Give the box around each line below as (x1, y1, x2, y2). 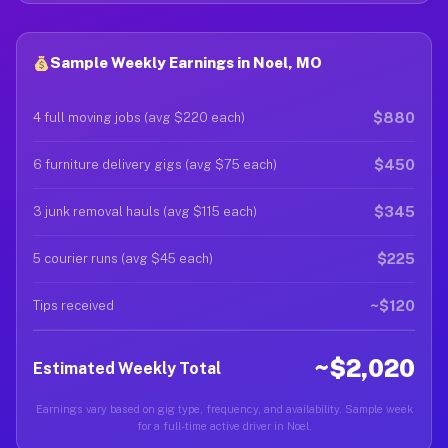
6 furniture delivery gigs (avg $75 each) (33, 157, 277, 172)
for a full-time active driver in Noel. (136, 420, 312, 432)
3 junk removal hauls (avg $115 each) (33, 204, 257, 219)
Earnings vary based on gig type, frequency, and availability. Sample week (35, 403, 413, 415)
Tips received (33, 298, 114, 313)
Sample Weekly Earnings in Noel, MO (50, 54, 323, 71)
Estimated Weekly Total (33, 358, 221, 378)
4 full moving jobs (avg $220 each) (33, 110, 245, 125)
